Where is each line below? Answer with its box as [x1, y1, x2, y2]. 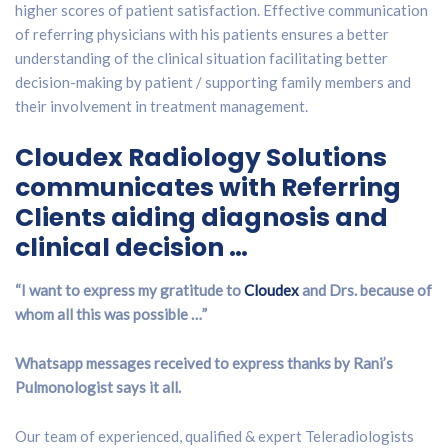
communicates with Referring [15, 169, 401, 205]
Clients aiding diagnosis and [15, 199, 388, 235]
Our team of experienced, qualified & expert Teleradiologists [15, 426, 414, 445]
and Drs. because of [299, 280, 432, 299]
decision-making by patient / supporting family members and [15, 72, 411, 91]
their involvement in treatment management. [15, 96, 311, 115]
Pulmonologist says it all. [15, 377, 181, 396]
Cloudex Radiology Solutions [15, 139, 387, 175]
